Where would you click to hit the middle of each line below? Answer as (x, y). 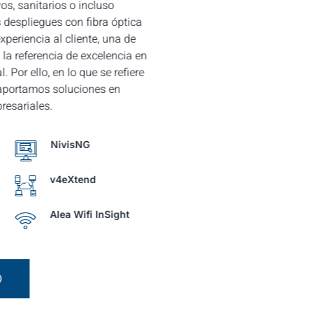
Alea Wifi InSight (88, 214)
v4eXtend (72, 180)
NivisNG (69, 145)
